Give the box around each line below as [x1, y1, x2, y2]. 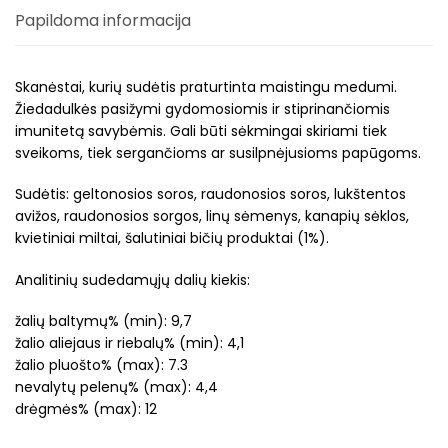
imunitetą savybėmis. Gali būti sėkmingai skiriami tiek [15, 120, 387, 141]
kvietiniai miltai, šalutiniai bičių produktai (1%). [15, 228, 329, 249]
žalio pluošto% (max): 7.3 [15, 355, 188, 376]
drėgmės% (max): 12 [15, 399, 157, 420]
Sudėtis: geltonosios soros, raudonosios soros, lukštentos [15, 184, 406, 205]
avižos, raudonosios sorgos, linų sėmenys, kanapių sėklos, [15, 206, 409, 227]
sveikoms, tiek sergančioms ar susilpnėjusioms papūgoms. [15, 142, 421, 163]
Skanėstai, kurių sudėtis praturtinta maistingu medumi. [15, 76, 397, 97]
